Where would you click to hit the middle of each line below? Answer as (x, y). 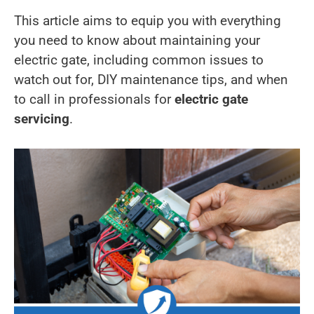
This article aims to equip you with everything (148, 20)
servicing (42, 118)
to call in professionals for (94, 99)
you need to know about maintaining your (137, 40)
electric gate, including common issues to (139, 60)
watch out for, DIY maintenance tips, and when (151, 79)
